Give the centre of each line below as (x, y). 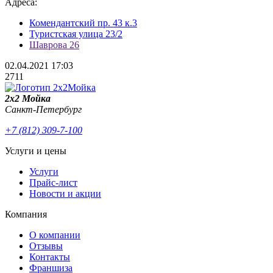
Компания (26, 214)
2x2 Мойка (28, 99)
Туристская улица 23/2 (76, 34)
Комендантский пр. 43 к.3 (83, 23)
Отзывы (46, 246)
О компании (55, 235)
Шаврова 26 (54, 45)
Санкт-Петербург (43, 110)
